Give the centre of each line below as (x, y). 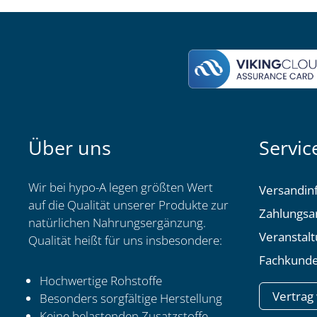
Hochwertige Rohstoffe (101, 281)
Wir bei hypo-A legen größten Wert (121, 187)
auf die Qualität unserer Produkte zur (128, 205)
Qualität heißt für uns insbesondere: (125, 240)
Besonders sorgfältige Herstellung (131, 298)
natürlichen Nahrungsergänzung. (117, 223)
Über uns (70, 148)
